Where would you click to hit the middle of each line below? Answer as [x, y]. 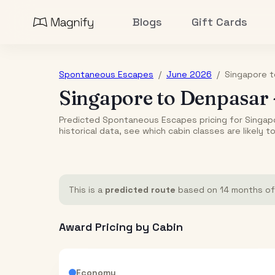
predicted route [140, 190]
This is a [87, 190]
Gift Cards [220, 22]
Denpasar [224, 98]
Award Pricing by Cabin [121, 227]
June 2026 [189, 74]
